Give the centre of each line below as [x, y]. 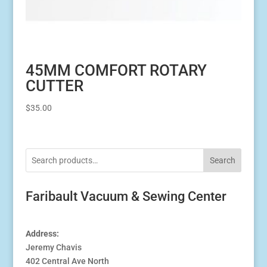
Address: [42, 233]
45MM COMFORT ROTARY [116, 70]
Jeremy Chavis [53, 247]
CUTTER [54, 86]
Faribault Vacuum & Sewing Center [126, 196]
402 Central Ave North [67, 261]
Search [222, 160]
